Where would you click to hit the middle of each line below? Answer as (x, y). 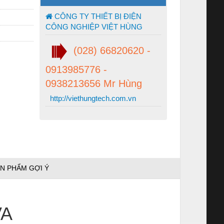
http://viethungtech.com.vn (92, 98)
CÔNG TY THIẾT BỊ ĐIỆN (97, 16)
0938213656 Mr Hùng (94, 83)
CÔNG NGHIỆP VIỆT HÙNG (94, 26)
